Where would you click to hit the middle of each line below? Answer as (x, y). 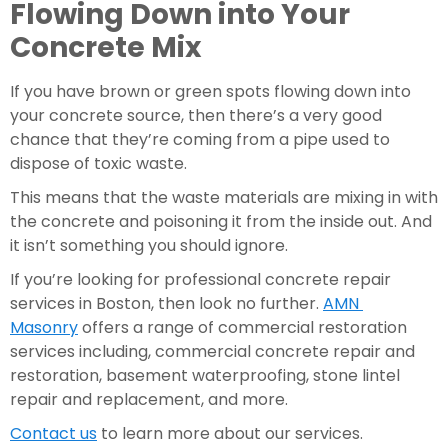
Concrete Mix (105, 48)
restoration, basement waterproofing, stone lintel (205, 376)
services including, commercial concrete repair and (212, 352)
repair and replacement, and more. (149, 400)
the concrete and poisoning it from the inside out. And (221, 222)
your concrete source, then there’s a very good (196, 116)
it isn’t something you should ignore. (149, 246)
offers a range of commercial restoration (242, 328)
